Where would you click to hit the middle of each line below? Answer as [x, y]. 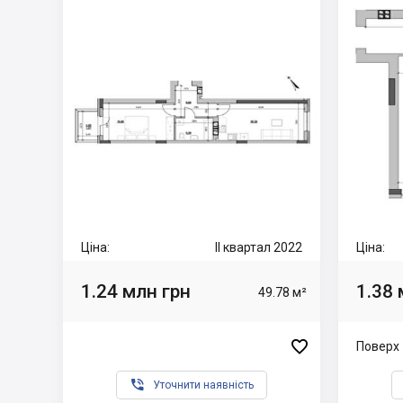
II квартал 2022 [259, 247]
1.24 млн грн [136, 291]
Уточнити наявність [203, 385]
